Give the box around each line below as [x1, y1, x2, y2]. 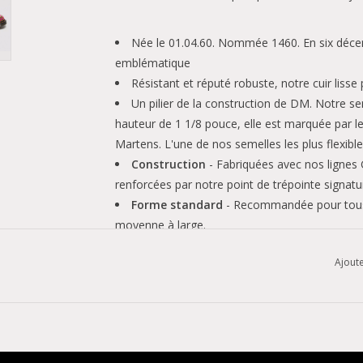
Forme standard [130, 196, 223, 212]
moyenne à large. [114, 216, 206, 233]
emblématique [114, 54, 190, 70]
